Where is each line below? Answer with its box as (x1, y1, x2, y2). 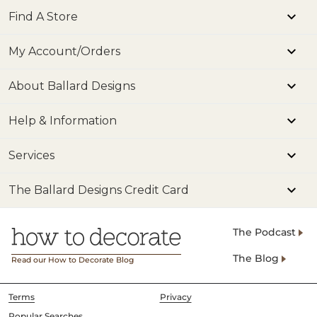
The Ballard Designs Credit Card (8, 183, 189, 197)
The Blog (233, 252, 279, 265)
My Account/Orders (8, 45, 120, 58)
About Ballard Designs (8, 79, 135, 93)
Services (8, 149, 54, 162)
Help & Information (8, 114, 117, 127)
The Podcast (233, 226, 296, 238)
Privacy (159, 292, 192, 302)
